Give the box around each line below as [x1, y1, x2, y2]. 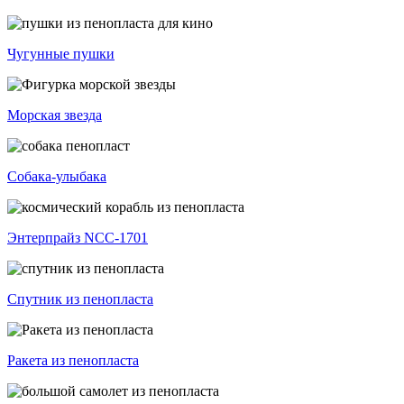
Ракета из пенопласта [7, 353, 139, 369]
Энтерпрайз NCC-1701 [7, 230, 148, 246]
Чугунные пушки [7, 46, 115, 62]
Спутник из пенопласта [7, 291, 153, 308]
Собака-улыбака [7, 169, 106, 185]
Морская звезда [7, 107, 102, 124]
